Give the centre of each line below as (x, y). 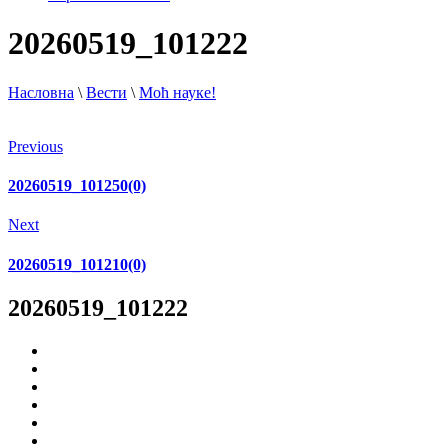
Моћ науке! (177, 92)
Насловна (41, 92)
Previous (35, 146)
